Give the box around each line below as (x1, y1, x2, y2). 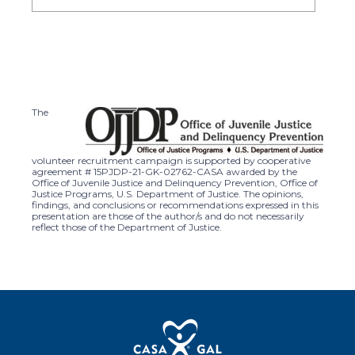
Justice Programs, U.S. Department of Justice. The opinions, (32, 187, 303, 200)
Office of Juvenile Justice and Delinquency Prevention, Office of (32, 176, 318, 189)
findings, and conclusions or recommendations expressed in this (32, 198, 319, 211)
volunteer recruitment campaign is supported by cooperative (32, 154, 311, 166)
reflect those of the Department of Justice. (32, 220, 222, 233)
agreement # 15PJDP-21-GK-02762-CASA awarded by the (32, 165, 297, 177)
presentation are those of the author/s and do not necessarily (32, 209, 304, 222)
